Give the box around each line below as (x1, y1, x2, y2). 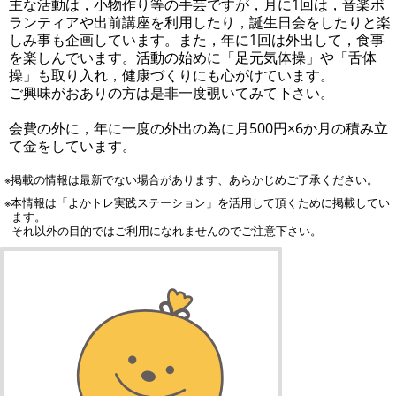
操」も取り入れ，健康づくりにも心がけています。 (9, 65, 334, 85)
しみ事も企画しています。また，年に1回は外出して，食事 (9, 29, 385, 49)
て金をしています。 (9, 135, 136, 156)
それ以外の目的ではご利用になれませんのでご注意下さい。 (11, 222, 322, 239)
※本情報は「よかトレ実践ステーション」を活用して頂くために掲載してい (4, 194, 391, 210)
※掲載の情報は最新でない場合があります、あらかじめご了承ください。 (4, 171, 379, 187)
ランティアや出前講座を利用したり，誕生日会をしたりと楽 (9, 11, 391, 32)
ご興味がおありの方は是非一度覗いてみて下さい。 (9, 82, 334, 103)
